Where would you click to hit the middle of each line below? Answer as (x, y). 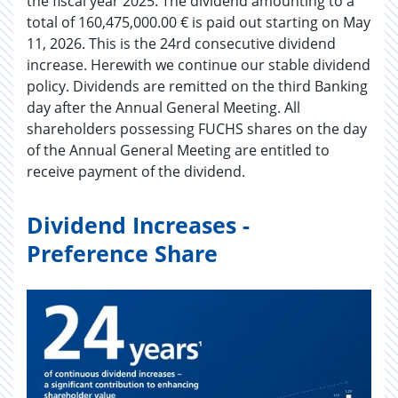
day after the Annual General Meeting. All (163, 107)
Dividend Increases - (138, 225)
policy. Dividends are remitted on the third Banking (197, 86)
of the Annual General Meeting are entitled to (178, 150)
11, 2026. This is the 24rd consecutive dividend (181, 44)
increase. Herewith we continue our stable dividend (199, 65)
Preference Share (122, 253)
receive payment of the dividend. (136, 171)
